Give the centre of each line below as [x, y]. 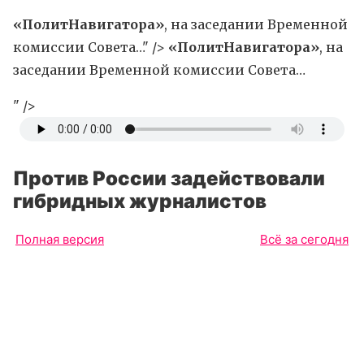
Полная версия [60, 239]
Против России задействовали [169, 178]
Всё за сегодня [304, 239]
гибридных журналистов [140, 201]
